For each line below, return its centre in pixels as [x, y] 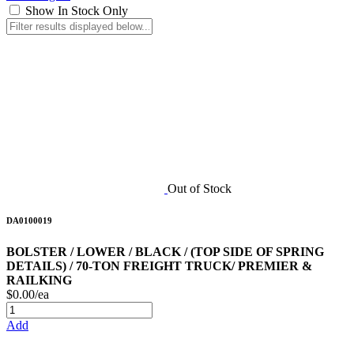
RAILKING [39, 281]
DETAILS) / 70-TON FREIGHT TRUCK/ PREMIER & [159, 266]
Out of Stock [200, 189]
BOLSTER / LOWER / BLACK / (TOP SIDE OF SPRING [165, 252]
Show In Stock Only [77, 11]
